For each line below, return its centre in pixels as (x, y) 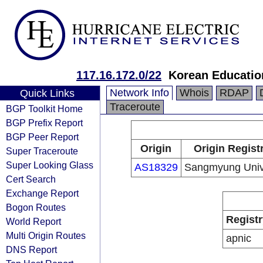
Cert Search (31, 179)
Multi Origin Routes (46, 235)
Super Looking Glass (50, 165)
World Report (33, 221)
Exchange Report (42, 193)
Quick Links (47, 93)
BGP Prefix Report (44, 123)
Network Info (139, 93)
